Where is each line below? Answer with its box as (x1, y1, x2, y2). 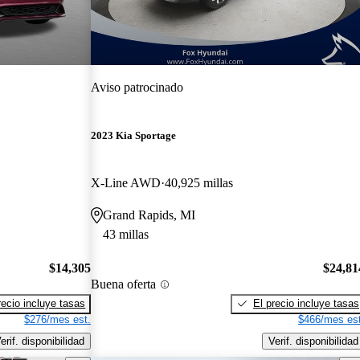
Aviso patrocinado (91, 80, 184, 94)
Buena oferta (91, 277, 157, 292)
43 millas (103, 227, 149, 242)
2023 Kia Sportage (91, 129, 177, 142)
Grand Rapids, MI (103, 208, 196, 223)
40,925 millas (165, 176, 234, 190)
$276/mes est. (24, 313, 92, 325)
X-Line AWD (91, 176, 162, 190)
